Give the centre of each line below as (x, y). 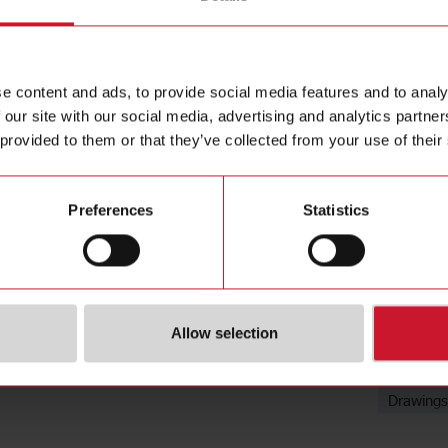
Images (413, 372)
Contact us (269, 32)
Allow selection (224, 333)
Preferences (111, 210)
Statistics (336, 210)
